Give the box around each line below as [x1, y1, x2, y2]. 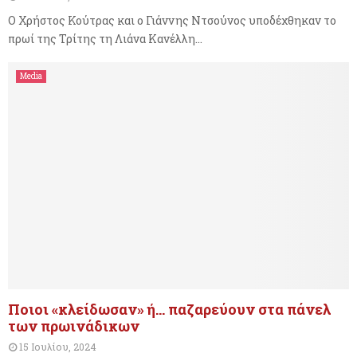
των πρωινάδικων [8, 316, 139, 336]
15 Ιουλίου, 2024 [19, 340, 96, 354]
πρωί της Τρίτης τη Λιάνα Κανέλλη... [8, 30, 202, 46]
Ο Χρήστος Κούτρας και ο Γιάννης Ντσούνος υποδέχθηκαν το [8, 12, 336, 28]
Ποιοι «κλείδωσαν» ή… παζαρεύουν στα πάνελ [8, 300, 331, 320]
